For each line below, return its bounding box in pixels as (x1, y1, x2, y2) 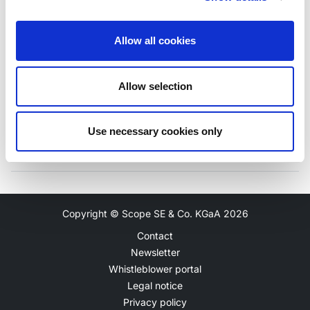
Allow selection (118, 80, 192, 92)
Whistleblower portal (109, 263, 201, 275)
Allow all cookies (114, 35, 196, 46)
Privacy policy (123, 296, 187, 308)
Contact (137, 230, 173, 241)
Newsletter (130, 246, 180, 258)
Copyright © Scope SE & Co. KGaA (62, 208, 224, 219)
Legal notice (127, 280, 183, 291)
